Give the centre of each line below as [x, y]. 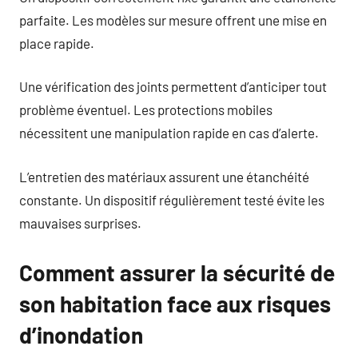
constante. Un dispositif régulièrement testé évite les [172, 199]
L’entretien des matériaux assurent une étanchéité [164, 176]
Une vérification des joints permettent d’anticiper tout [173, 86]
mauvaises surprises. [80, 223]
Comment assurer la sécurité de [177, 272]
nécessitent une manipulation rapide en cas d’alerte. [169, 133]
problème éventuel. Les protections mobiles [146, 109]
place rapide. [57, 43]
